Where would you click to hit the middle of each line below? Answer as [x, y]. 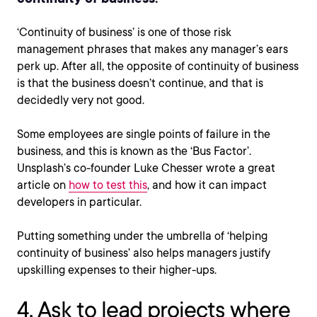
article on [43, 185]
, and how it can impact [207, 185]
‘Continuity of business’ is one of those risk [124, 32]
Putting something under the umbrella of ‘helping [142, 236]
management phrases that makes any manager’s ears [152, 49]
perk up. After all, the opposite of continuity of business [158, 66]
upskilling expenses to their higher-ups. [117, 270]
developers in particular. [79, 202]
